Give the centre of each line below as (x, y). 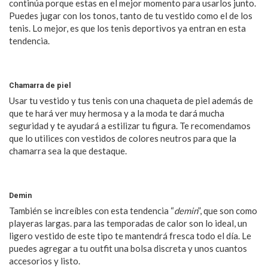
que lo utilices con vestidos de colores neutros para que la (123, 138)
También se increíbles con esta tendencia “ (92, 211)
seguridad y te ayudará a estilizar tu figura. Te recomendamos (130, 126)
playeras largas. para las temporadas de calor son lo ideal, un (128, 223)
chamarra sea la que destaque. (68, 151)
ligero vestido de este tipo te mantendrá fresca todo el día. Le (130, 236)
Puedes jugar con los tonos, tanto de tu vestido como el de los (131, 16)
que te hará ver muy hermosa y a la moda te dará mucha (117, 113)
